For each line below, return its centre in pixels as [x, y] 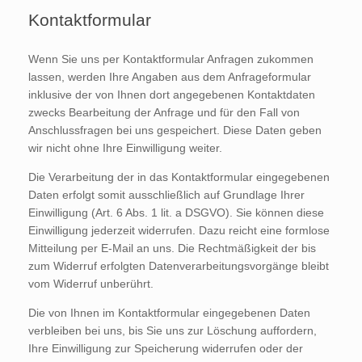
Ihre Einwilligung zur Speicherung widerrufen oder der [166, 348]
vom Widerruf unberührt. [91, 283]
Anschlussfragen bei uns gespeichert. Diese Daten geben [175, 130]
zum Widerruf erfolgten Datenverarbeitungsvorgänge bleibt [179, 265]
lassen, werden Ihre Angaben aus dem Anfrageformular [170, 76]
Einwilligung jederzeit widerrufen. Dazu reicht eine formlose [179, 230]
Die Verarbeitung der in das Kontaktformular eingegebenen [179, 177]
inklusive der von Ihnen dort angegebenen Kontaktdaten [172, 94]
